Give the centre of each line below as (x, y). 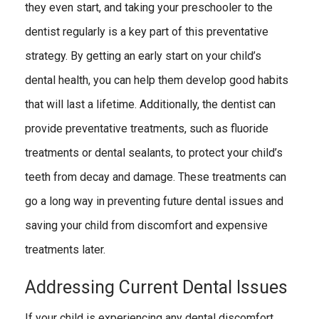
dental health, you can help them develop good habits (157, 80)
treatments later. (65, 250)
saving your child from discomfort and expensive (146, 226)
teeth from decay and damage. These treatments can (156, 177)
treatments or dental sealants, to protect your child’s (154, 153)
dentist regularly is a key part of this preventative (147, 32)
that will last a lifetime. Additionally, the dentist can (150, 105)
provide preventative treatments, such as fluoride (147, 129)
